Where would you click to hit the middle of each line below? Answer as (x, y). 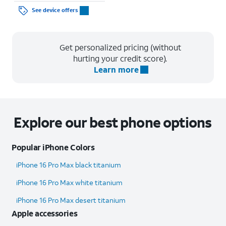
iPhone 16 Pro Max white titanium (69, 182)
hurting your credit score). (120, 58)
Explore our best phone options (113, 122)
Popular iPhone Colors (53, 147)
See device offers (55, 10)
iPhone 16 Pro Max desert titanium (71, 200)
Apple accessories (45, 213)
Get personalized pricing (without (120, 47)
